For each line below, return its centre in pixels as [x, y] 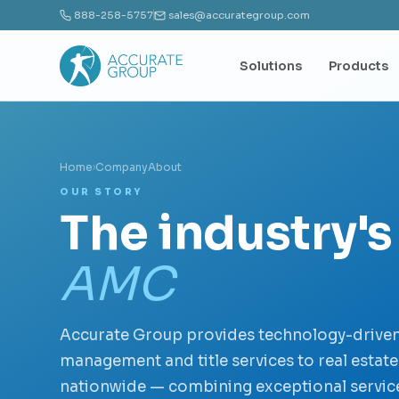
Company [122, 167]
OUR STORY [101, 192]
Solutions [271, 65]
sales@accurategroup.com [240, 15]
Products [359, 65]
